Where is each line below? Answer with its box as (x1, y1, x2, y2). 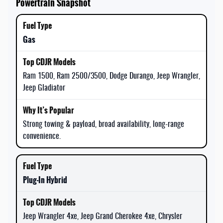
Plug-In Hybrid (23, 173, 67, 186)
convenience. (23, 132, 61, 140)
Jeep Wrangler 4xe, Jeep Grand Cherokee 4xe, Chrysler (23, 212, 182, 221)
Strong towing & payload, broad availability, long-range (23, 120, 184, 128)
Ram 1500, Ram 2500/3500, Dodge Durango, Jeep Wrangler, (23, 72, 200, 80)
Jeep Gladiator (23, 84, 65, 92)
